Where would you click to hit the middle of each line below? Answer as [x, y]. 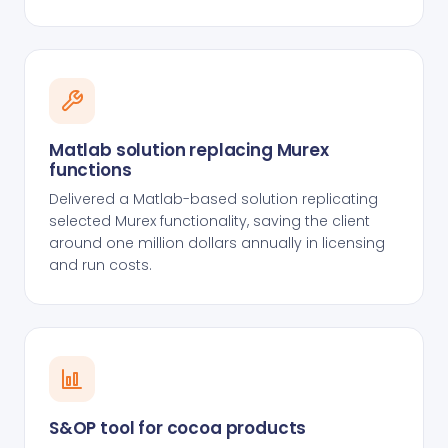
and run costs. [100, 265]
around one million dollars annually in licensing [217, 243]
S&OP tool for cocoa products [178, 428]
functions [90, 170]
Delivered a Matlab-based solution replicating [213, 199]
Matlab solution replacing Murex [189, 150]
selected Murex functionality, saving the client [209, 221]
